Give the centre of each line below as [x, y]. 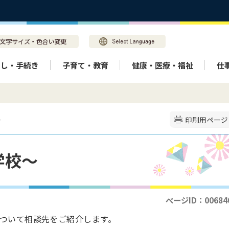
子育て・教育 [85, 65]
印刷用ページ [207, 120]
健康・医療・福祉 [163, 65]
